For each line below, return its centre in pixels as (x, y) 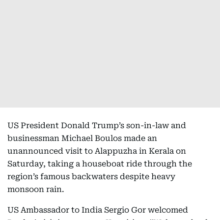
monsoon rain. (36, 189)
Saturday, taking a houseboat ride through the (100, 164)
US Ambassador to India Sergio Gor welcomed (98, 210)
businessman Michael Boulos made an (82, 138)
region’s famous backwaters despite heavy (91, 177)
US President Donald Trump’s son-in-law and (97, 125)
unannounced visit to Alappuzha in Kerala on (97, 151)
